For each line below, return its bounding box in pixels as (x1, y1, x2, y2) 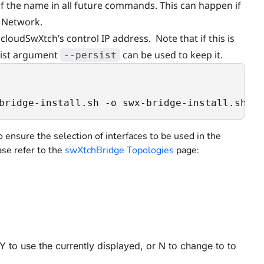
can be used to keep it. (120, 48, 227, 61)
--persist (64, 49, 117, 61)
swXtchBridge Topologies (65, 144, 174, 157)
